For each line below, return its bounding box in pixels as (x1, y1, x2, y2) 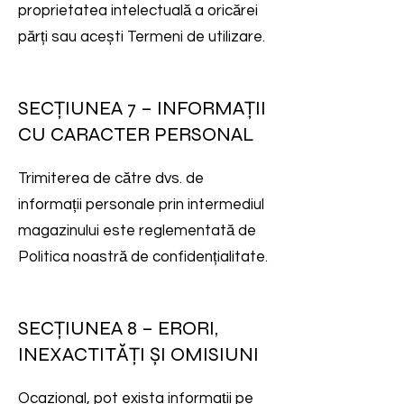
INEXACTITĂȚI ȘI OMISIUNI (18, 343, 259, 366)
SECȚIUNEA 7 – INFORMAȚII (18, 96, 266, 120)
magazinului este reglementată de (18, 223, 256, 239)
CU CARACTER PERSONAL (18, 123, 254, 146)
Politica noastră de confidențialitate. (18, 249, 268, 265)
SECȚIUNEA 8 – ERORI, (18, 317, 218, 340)
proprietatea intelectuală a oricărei (18, 3, 258, 19)
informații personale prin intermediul (18, 197, 264, 213)
